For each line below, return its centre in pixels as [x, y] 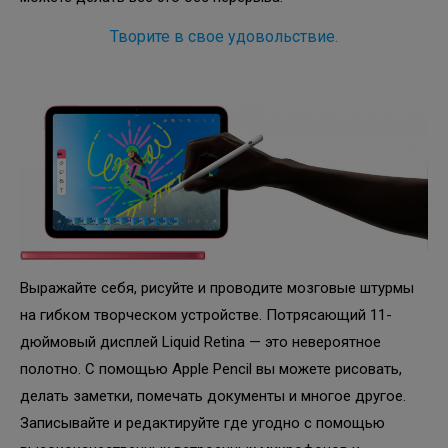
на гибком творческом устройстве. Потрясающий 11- [206, 314]
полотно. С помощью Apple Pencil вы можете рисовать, [211, 368]
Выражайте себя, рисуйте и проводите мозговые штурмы [217, 287]
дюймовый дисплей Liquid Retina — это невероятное [200, 341]
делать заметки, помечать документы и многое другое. [213, 395]
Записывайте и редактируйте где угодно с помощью [202, 422]
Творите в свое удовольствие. [224, 37]
